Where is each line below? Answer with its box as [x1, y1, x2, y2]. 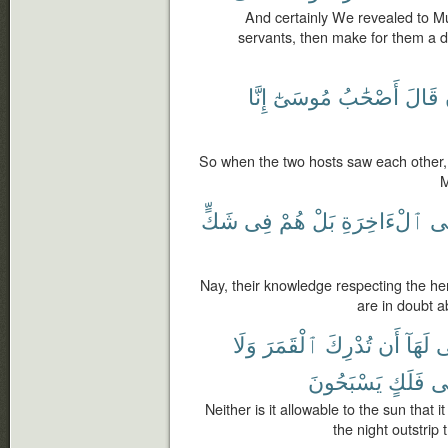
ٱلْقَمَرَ [263, 328, 319, 359]
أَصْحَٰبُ [338, 80, 399, 111]
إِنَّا [248, 80, 267, 111]
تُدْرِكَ [325, 328, 372, 359]
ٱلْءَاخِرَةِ [341, 204, 424, 235]
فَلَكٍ [388, 365, 425, 396]
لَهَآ [406, 328, 430, 359]
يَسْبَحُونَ [308, 365, 382, 396]
